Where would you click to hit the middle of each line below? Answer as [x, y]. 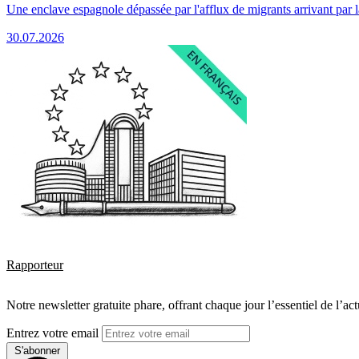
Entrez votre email [54, 333]
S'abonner [37, 350]
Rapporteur [35, 264]
